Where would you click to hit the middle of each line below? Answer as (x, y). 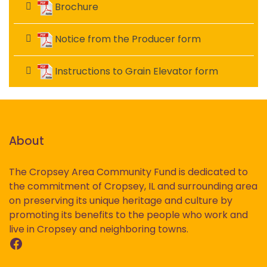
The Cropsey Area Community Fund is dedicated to (128, 172)
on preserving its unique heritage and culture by (121, 201)
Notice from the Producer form (126, 39)
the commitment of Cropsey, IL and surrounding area (133, 187)
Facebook (43, 243)
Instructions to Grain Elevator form (135, 71)
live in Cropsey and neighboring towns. (99, 229)
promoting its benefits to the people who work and (128, 215)
